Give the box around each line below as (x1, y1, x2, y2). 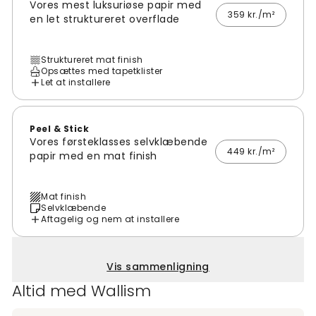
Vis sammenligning (107, 260, 209, 274)
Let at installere (41, 76, 111, 89)
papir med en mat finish (30, 149, 157, 164)
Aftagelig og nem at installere (41, 213, 179, 226)
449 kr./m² (227, 145, 274, 158)
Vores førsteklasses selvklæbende (30, 135, 207, 150)
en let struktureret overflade (30, 12, 180, 27)
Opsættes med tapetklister (41, 65, 163, 78)
